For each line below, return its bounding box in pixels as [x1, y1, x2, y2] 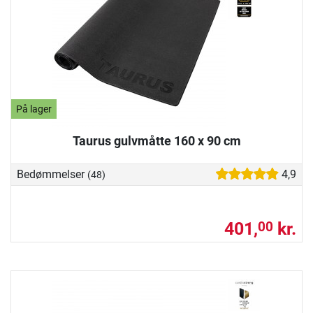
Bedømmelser [17, 168, 87, 182]
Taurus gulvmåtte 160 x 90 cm [72, 133, 241, 148]
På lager [16, 103, 52, 115]
